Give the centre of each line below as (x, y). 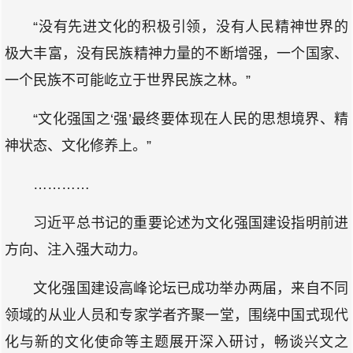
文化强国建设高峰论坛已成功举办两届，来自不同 (191, 288)
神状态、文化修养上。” (78, 146)
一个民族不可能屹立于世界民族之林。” (128, 80)
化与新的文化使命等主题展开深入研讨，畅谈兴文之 (176, 342)
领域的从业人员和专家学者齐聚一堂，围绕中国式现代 (176, 315)
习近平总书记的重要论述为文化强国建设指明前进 (191, 223)
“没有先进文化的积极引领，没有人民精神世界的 (191, 27)
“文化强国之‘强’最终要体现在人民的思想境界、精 (191, 119)
